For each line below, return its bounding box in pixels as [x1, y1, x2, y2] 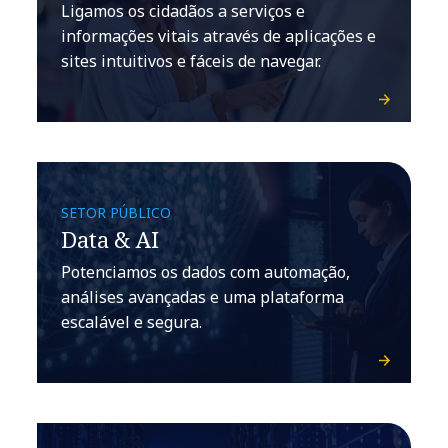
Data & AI [61, 223, 160, 254]
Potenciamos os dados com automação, [61, 260, 351, 283]
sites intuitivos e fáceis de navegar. [61, 49, 322, 72]
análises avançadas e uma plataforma [61, 285, 345, 308]
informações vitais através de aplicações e [61, 24, 377, 47]
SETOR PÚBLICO [61, 202, 172, 222]
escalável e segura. [61, 310, 203, 333]
